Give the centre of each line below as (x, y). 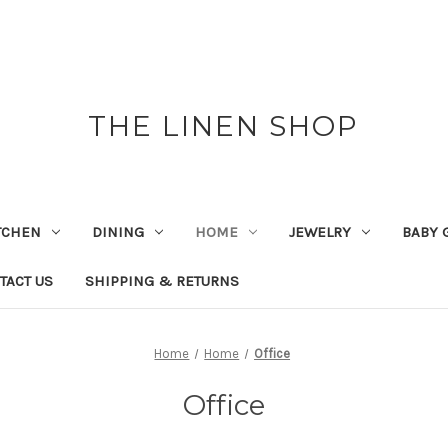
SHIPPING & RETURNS (161, 280)
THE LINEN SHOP (224, 126)
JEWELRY (319, 231)
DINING (117, 231)
